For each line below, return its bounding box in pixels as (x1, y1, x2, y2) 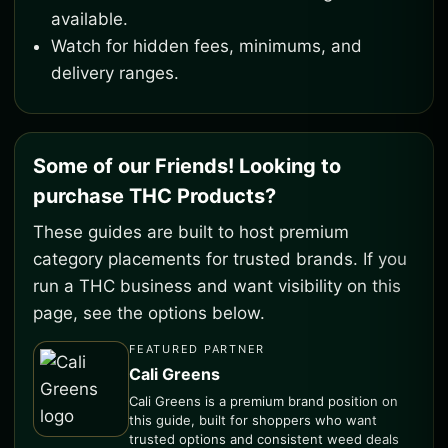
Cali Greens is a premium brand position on (129, 393, 398, 409)
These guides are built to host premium (33, 222, 349, 242)
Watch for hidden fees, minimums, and (51, 36, 362, 56)
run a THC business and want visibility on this (33, 276, 401, 296)
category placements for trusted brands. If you (33, 249, 407, 269)
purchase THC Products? (33, 184, 276, 208)
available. (51, 9, 128, 29)
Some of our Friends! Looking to (33, 154, 341, 178)
